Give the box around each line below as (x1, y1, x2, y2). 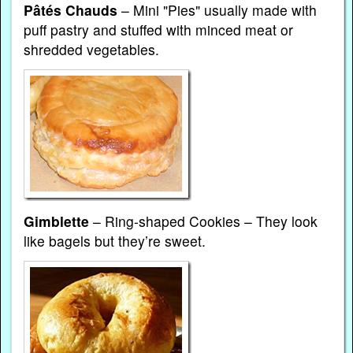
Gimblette (24, 211, 90, 232)
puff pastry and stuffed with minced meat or (24, 19, 294, 39)
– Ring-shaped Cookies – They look (89, 211, 318, 232)
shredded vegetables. (24, 39, 160, 59)
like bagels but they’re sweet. (24, 231, 206, 251)
